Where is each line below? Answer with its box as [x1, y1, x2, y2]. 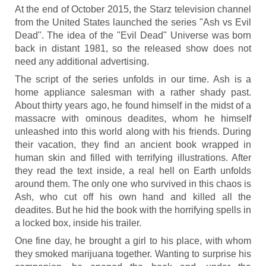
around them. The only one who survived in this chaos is [14, 179, 252, 189]
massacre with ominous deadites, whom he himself [14, 113, 252, 123]
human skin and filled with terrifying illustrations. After [14, 153, 252, 163]
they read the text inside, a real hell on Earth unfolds [14, 166, 252, 176]
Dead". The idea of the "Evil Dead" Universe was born [14, 30, 252, 40]
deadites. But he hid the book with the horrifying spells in [14, 205, 252, 215]
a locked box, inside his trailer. [14, 218, 141, 228]
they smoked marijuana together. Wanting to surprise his [14, 249, 252, 259]
